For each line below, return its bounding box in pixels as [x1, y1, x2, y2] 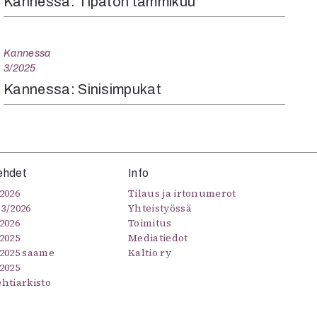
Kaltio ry [128, 246, 171, 260]
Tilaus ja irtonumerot [128, 186, 236, 201]
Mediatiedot [128, 231, 188, 246]
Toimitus [128, 216, 172, 231]
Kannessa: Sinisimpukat [4, 81, 162, 98]
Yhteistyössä [128, 201, 192, 216]
